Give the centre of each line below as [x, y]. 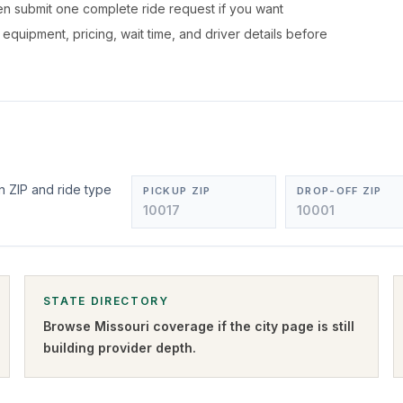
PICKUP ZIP [177, 191]
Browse [68, 326]
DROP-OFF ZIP [339, 191]
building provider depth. [119, 348]
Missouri [121, 326]
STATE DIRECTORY [106, 301]
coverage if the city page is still [251, 326]
